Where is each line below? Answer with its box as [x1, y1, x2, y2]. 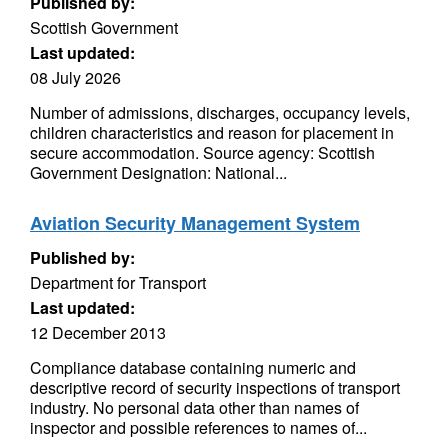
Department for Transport [30, 271, 206, 294]
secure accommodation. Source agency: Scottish [30, 141, 375, 164]
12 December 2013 [30, 321, 166, 344]
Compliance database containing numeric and [30, 356, 356, 379]
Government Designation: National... [30, 161, 287, 184]
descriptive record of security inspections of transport [30, 376, 400, 399]
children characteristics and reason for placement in [30, 121, 394, 144]
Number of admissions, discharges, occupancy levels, [30, 101, 410, 124]
